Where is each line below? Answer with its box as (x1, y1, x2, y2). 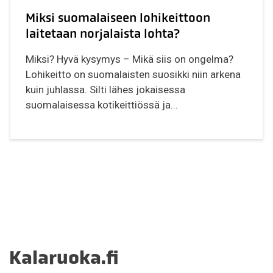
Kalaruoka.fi (9, 246, 119, 270)
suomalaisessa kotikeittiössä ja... (26, 99, 179, 112)
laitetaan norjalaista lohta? (26, 26, 180, 41)
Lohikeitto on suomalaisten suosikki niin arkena (26, 68, 241, 81)
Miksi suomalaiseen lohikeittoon (26, 10, 211, 25)
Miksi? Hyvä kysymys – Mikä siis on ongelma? (26, 53, 236, 66)
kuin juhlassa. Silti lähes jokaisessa (26, 83, 186, 96)
